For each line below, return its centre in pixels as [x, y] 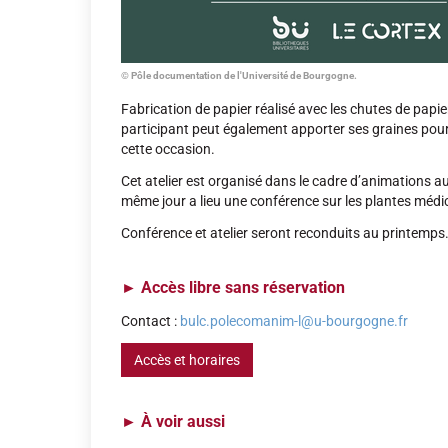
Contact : [150, 321]
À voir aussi [183, 421]
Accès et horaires [187, 360]
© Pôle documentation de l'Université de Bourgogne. [239, 75]
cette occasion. [168, 149]
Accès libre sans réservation [241, 287]
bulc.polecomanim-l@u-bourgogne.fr [294, 321]
